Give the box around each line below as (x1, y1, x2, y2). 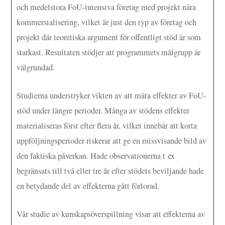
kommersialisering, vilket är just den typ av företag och (17, 16, 197, 28)
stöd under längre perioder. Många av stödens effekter (17, 104, 190, 116)
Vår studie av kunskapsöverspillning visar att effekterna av (17, 208, 205, 219)
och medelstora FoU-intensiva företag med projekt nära (17, 1, 196, 13)
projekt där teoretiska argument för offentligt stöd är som (17, 31, 201, 43)
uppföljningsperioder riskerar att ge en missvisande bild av (17, 135, 207, 146)
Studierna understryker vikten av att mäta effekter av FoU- (17, 89, 206, 101)
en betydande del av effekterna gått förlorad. (17, 180, 160, 191)
